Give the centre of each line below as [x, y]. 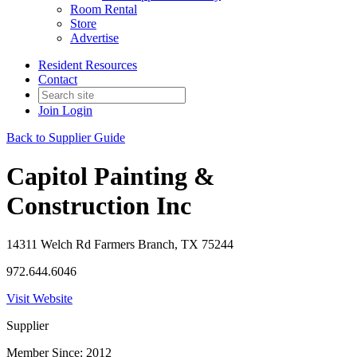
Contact [58, 79]
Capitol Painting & [111, 176]
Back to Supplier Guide [66, 137]
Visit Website [39, 299]
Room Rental [104, 9]
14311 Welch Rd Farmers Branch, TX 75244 [120, 245]
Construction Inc [99, 205]
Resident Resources [88, 65]
